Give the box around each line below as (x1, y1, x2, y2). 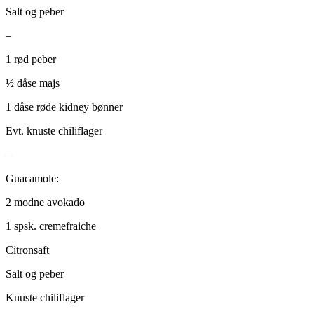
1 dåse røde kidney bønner (6, 100, 123, 113)
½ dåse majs (6, 76, 60, 89)
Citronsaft (6, 243, 49, 256)
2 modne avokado (6, 196, 85, 208)
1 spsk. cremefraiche (6, 219, 96, 232)
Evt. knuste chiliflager (6, 124, 102, 137)
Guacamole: (6, 172, 59, 184)
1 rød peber (6, 53, 56, 65)
